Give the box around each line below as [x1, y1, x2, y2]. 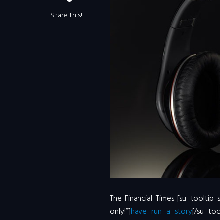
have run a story [130, 205, 192, 218]
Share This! [50, 10, 82, 21]
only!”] [110, 205, 131, 218]
